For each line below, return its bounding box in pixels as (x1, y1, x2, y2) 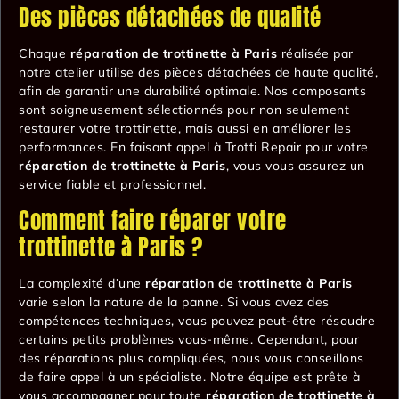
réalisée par (277, 45, 354, 61)
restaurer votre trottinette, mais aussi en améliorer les (19, 119, 351, 136)
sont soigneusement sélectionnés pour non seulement (19, 101, 349, 118)
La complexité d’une (19, 275, 145, 292)
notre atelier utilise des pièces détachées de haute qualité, (19, 63, 378, 80)
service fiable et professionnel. (19, 175, 206, 192)
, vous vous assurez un (225, 157, 365, 174)
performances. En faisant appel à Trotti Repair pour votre (19, 138, 369, 155)
